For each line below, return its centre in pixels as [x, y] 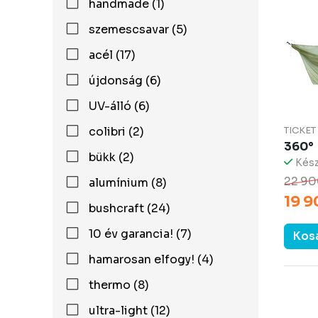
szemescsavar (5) [138, 29]
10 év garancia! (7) [140, 234]
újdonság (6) [125, 81]
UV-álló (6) [119, 106]
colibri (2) [116, 132]
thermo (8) [119, 285]
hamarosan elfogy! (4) [151, 259]
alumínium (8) [128, 183]
